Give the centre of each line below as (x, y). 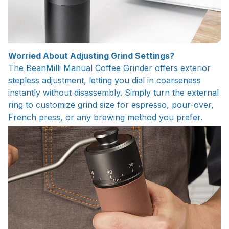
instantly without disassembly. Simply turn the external (113, 93)
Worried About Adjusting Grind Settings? (91, 56)
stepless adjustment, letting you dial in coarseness (105, 81)
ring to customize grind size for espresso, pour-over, (111, 105)
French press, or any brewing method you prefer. (105, 117)
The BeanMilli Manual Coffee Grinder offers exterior (109, 68)
